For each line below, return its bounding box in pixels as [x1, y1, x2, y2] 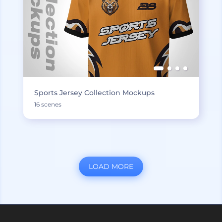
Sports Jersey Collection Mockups [34, 88, 155, 97]
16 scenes [34, 100, 61, 108]
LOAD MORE [89, 162, 133, 171]
